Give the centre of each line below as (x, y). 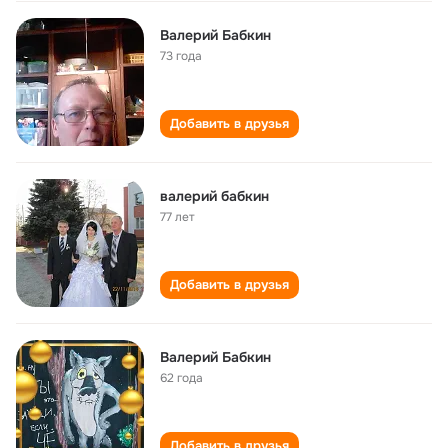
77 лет (177, 217)
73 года (181, 56)
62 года (181, 378)
